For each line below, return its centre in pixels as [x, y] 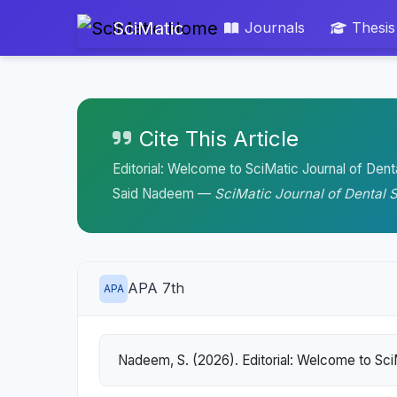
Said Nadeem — [163, 194]
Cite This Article [219, 139]
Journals [274, 28]
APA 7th [156, 288]
